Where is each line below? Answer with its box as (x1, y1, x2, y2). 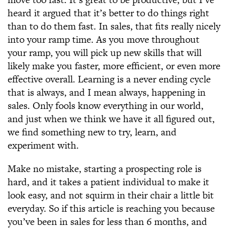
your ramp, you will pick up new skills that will (8, 46, 202, 60)
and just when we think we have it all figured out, (8, 112, 215, 126)
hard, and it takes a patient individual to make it (8, 175, 209, 189)
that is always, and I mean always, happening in (8, 85, 206, 99)
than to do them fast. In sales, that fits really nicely (8, 19, 220, 33)
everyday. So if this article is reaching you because (8, 202, 215, 215)
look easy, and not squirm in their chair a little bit (8, 188, 214, 202)
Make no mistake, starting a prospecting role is (8, 162, 202, 176)
